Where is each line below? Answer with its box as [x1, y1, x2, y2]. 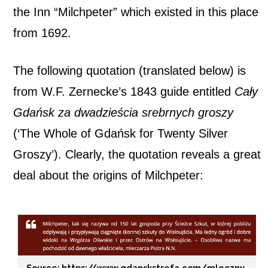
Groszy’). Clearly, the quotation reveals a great [13, 148, 261, 162]
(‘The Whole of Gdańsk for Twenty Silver [13, 127, 228, 141]
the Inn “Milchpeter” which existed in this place [13, 5, 258, 19]
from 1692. [13, 26, 71, 40]
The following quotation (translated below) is [13, 64, 246, 78]
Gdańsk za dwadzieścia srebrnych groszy [13, 106, 233, 120]
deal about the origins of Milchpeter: [13, 169, 203, 182]
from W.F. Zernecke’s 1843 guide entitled [13, 85, 234, 99]
